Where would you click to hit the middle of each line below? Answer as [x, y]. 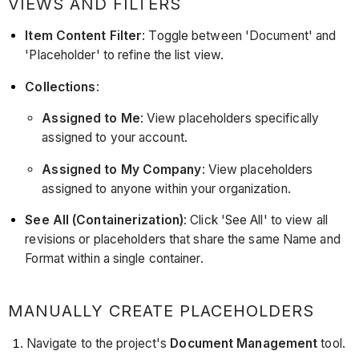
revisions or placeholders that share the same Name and [183, 240]
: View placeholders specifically [229, 119]
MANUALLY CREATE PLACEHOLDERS [161, 311]
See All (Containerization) [104, 220]
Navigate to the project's [98, 344]
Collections [61, 87]
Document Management [244, 344]
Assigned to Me [91, 119]
